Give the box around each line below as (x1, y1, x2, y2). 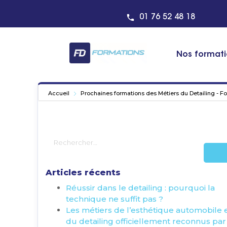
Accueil (48, 90, 71, 97)
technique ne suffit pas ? (66, 194, 163, 204)
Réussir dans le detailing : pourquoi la (66, 183, 215, 193)
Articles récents (46, 168, 121, 177)
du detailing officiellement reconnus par (66, 216, 226, 226)
